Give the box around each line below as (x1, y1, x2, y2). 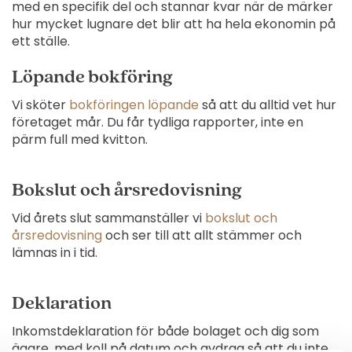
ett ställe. (11, 32, 70, 51)
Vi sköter (11, 95, 69, 114)
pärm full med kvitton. (11, 130, 148, 148)
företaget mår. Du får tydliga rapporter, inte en (11, 112, 303, 131)
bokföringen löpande (68, 95, 199, 114)
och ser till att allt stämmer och (101, 225, 302, 244)
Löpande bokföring (11, 68, 173, 88)
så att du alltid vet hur (198, 95, 336, 114)
